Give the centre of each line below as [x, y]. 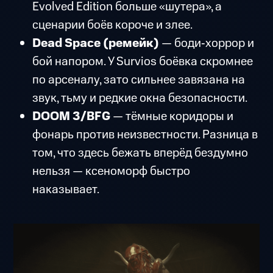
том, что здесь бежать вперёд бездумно [140, 153]
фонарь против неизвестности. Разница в [145, 135]
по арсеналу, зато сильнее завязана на [138, 80]
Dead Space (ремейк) [95, 44]
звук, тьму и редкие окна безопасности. [140, 98]
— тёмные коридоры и [173, 117]
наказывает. [66, 190]
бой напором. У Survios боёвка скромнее [142, 62]
